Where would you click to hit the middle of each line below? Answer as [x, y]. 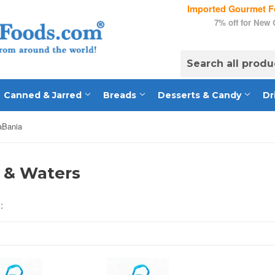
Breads [121, 95]
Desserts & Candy [201, 95]
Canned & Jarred [44, 95]
